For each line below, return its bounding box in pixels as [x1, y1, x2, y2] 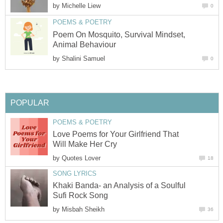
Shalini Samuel [62, 54, 105, 62]
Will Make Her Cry [53, 139, 117, 148]
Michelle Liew [62, 1, 101, 9]
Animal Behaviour [53, 40, 116, 49]
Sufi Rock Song [53, 191, 108, 200]
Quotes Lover [62, 154, 101, 162]
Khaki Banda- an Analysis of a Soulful [53, 181, 186, 190]
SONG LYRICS [53, 169, 97, 177]
